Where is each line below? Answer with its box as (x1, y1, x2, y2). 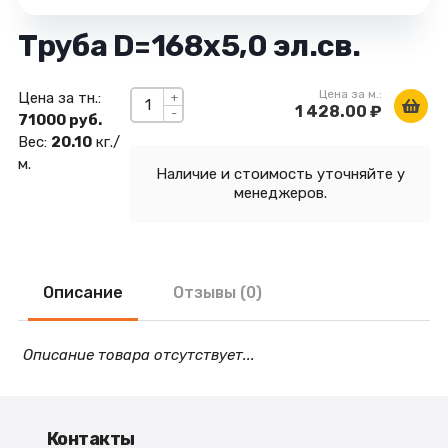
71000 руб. (17, 111, 102, 129)
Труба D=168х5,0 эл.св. (17, 28, 361, 64)
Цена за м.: (319, 87, 383, 101)
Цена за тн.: (17, 89, 101, 107)
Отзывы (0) (172, 283, 262, 302)
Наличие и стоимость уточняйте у (155, 165, 405, 183)
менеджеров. (233, 184, 327, 202)
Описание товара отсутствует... (22, 346, 255, 364)
